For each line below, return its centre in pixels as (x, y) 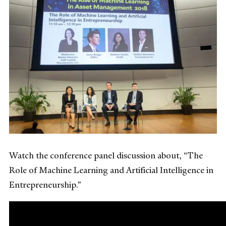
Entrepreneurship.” (45, 185)
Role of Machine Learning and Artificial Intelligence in (111, 170)
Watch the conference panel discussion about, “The (106, 156)
